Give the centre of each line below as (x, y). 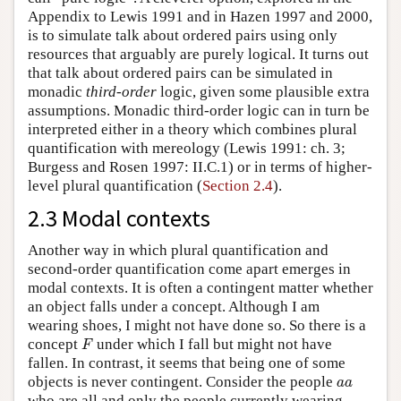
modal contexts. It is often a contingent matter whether (200, 287)
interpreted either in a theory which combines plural (192, 129)
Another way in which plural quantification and (178, 250)
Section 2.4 (238, 185)
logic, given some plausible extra (263, 91)
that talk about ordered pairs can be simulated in (180, 73)
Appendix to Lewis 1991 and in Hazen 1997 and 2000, (200, 16)
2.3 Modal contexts (119, 218)
